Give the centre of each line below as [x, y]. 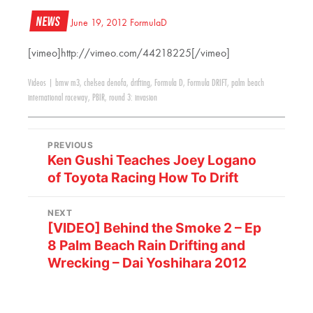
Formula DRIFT [207, 83]
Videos [37, 83]
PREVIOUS [71, 145]
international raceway [58, 98]
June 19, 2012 [99, 23]
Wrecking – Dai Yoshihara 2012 [147, 263]
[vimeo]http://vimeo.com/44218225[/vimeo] [129, 54]
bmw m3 [67, 83]
